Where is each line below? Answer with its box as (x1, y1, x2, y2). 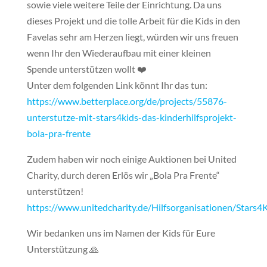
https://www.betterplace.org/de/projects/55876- (26, 95, 227, 107)
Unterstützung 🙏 (26, 243, 99, 254)
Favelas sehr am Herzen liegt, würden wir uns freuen (26, 30, 238, 42)
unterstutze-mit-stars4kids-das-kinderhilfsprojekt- (26, 111, 237, 123)
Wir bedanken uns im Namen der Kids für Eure (26, 226, 215, 238)
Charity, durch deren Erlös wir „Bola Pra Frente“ (26, 169, 220, 181)
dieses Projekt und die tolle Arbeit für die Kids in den (26, 14, 240, 26)
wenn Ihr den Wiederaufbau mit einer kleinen (26, 46, 211, 58)
